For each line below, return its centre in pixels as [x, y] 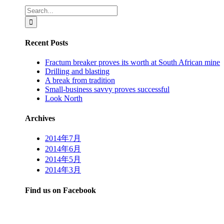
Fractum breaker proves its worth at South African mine [132, 62]
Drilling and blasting [77, 71]
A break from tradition [80, 80]
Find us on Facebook [60, 190]
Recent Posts [46, 42]
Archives [40, 118]
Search [35, 9]
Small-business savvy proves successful [107, 89]
